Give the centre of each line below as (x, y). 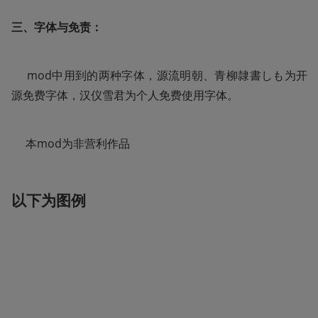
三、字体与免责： (57, 27)
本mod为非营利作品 (71, 144)
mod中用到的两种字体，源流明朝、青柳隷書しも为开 (159, 76)
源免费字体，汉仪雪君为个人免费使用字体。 (125, 95)
